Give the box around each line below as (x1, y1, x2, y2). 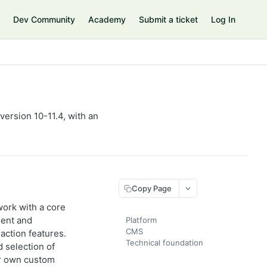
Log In (211, 14, 235, 24)
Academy (88, 14, 126, 24)
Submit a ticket (139, 14, 198, 24)
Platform (126, 215, 157, 225)
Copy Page (132, 183, 172, 193)
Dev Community (13, 14, 75, 24)
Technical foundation (126, 238, 203, 247)
